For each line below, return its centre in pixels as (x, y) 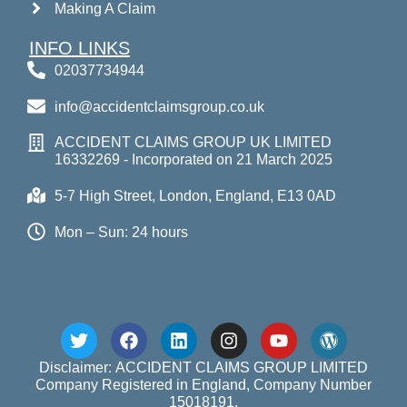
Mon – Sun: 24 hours (121, 232)
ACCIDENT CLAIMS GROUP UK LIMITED (193, 143)
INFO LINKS (79, 49)
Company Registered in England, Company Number (203, 385)
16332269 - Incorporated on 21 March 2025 (194, 160)
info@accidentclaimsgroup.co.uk (159, 106)
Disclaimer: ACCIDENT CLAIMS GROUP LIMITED (203, 368)
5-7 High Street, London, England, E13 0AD (195, 195)
